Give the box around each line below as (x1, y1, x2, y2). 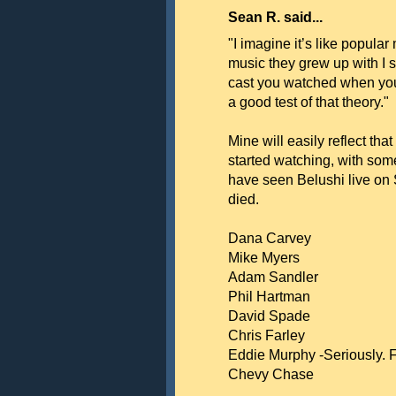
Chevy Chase (228, 367, 314, 382)
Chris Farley (228, 328, 305, 343)
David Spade (228, 308, 310, 324)
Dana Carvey (228, 231, 311, 246)
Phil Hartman (228, 289, 310, 304)
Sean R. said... (228, 10, 323, 25)
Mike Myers (228, 250, 300, 265)
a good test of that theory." (228, 95, 389, 110)
